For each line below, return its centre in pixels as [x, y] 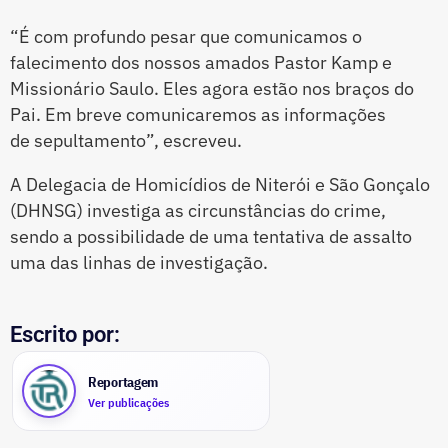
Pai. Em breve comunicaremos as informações [198, 115]
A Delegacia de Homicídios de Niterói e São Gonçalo [220, 185]
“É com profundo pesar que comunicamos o [186, 37]
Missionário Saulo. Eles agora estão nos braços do [212, 89]
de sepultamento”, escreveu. [126, 141]
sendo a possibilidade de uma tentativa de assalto [211, 237]
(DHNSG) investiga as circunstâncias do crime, [198, 211]
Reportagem [123, 381]
